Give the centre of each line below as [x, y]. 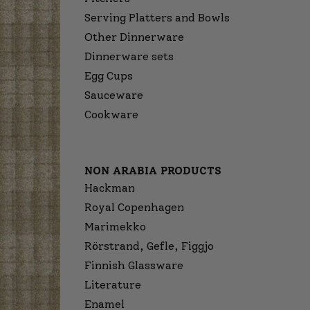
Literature [113, 285]
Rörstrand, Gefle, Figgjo [149, 246]
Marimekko [115, 227]
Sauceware [114, 95]
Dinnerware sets [129, 56]
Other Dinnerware [134, 37]
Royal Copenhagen [134, 207]
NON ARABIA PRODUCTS [153, 171]
